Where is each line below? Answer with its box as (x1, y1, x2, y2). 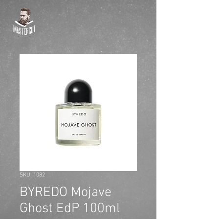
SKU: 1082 (20, 172, 45, 178)
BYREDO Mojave (20, 184, 111, 201)
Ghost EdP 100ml (20, 200, 120, 217)
